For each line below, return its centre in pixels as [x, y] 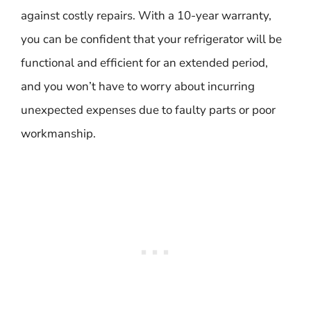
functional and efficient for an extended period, [144, 62]
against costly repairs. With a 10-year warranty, [146, 15]
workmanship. [58, 133]
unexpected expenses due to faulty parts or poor [148, 110]
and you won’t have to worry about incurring [138, 86]
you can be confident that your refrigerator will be [151, 39]
